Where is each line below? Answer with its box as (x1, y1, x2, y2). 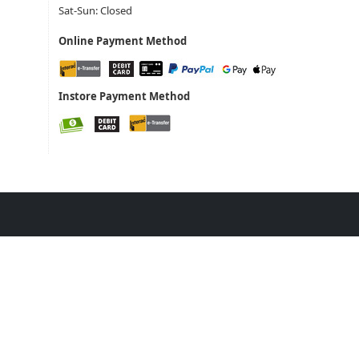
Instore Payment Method (58, 89, 190, 103)
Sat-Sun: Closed (58, 3, 132, 18)
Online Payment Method (58, 34, 187, 48)
